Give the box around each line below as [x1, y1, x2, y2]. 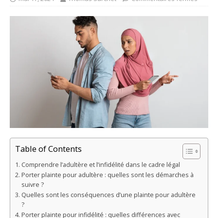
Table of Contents [15, 143, 82, 154]
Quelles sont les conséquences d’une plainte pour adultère [21, 190, 196, 199]
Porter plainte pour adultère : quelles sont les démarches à [21, 170, 194, 179]
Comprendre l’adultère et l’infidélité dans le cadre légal [21, 160, 180, 169]
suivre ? [21, 180, 44, 189]
